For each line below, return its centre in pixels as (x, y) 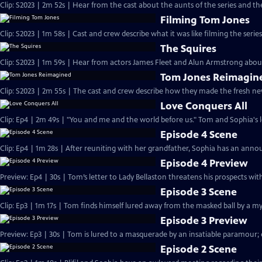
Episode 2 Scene (199, 249)
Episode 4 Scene (199, 135)
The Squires (189, 49)
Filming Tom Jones (205, 20)
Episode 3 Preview (204, 220)
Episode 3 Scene (199, 192)
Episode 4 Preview (204, 163)
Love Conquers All (204, 106)
